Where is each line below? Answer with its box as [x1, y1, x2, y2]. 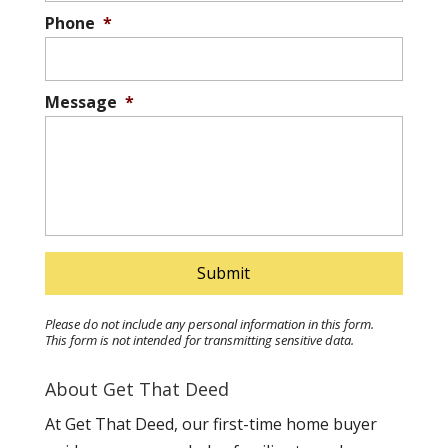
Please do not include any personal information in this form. [44, 315, 374, 334]
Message [44, 91, 117, 114]
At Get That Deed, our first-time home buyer [44, 413, 377, 436]
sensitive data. [274, 331, 354, 350]
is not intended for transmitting [96, 331, 275, 350]
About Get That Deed [44, 377, 229, 402]
